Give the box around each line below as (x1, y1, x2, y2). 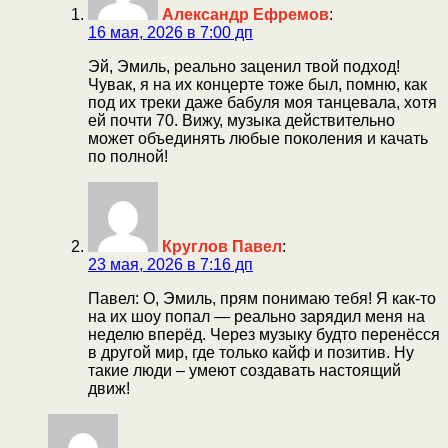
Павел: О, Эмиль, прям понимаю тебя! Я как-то (88, 289, 436, 307)
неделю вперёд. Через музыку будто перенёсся (88, 325, 440, 343)
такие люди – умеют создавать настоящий (88, 361, 401, 379)
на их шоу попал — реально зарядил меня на (88, 307, 425, 325)
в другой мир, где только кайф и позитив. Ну (88, 343, 414, 361)
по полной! (88, 147, 168, 165)
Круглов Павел (162, 237, 282, 255)
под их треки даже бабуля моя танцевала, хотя (88, 93, 437, 111)
